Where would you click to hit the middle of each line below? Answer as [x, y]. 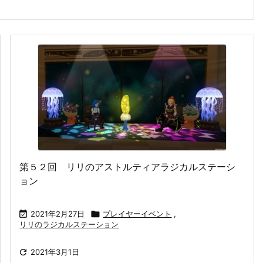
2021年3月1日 [55, 252]
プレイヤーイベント [137, 213]
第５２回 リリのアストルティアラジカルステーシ [128, 166]
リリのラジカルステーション [69, 224]
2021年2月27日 [58, 213]
